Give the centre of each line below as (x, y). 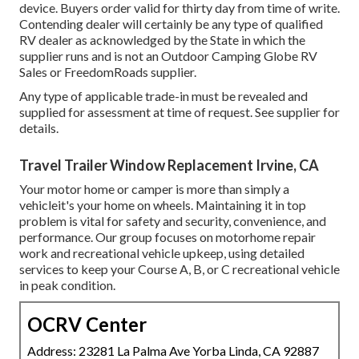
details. (39, 128)
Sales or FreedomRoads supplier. (108, 72)
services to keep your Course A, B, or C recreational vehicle (179, 269)
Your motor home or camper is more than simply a (154, 189)
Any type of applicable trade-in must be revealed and (163, 96)
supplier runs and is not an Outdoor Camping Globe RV (168, 56)
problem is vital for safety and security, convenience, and (173, 221)
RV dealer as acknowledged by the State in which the (162, 40)
